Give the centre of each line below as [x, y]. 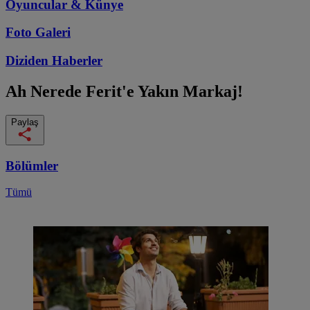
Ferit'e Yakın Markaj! [164, 91]
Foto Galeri [38, 33]
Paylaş [25, 122]
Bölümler [32, 165]
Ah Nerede [46, 91]
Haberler [77, 61]
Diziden [29, 61]
